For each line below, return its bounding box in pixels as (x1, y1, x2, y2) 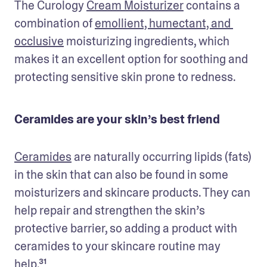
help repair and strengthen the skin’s (14, 202, 205, 218)
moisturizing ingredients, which (64, 33, 229, 49)
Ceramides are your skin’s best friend (14, 111, 220, 127)
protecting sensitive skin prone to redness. (14, 69, 236, 85)
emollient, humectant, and (95, 15, 231, 31)
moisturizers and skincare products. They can (14, 184, 250, 200)
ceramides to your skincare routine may (14, 238, 221, 254)
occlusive (14, 33, 64, 49)
